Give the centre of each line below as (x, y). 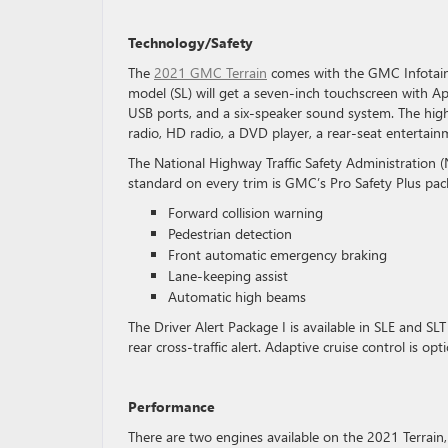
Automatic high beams (239, 296)
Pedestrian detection (232, 233)
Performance (171, 406)
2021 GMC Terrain (210, 72)
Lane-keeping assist (230, 275)
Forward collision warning (247, 212)
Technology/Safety (192, 42)
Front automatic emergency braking (279, 254)
